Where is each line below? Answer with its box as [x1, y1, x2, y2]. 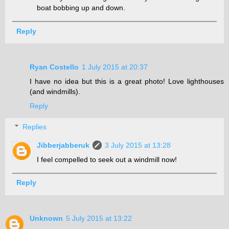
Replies [22, 123, 47, 131]
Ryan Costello [30, 62, 79, 71]
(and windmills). [30, 87, 80, 96]
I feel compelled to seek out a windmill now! [37, 155, 177, 164]
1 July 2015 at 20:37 [82, 62, 148, 71]
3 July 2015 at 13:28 [105, 141, 171, 150]
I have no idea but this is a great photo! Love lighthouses [30, 77, 224, 85]
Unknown [30, 214, 63, 223]
